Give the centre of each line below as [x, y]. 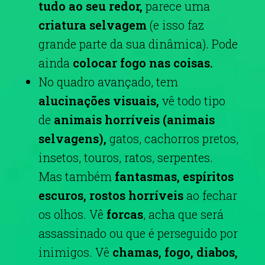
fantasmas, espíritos [174, 176]
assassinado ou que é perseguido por [138, 233]
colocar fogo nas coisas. [141, 63]
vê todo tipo [192, 101]
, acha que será [183, 214]
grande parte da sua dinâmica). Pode [138, 44]
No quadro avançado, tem [108, 82]
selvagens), [74, 138]
